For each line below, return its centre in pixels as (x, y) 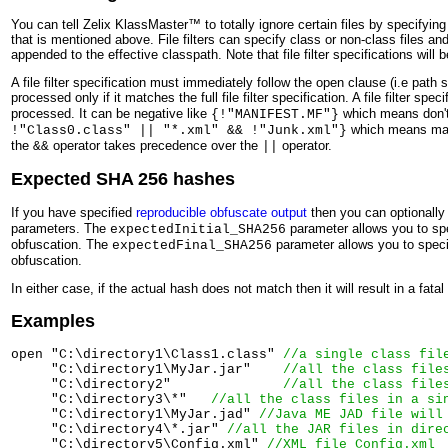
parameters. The (60, 228)
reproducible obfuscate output (221, 212)
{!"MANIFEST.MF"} (275, 115)
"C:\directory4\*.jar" (119, 429)
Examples (53, 320)
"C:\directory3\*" (111, 399)
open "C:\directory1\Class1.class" (147, 354)
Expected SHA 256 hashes (123, 179)
